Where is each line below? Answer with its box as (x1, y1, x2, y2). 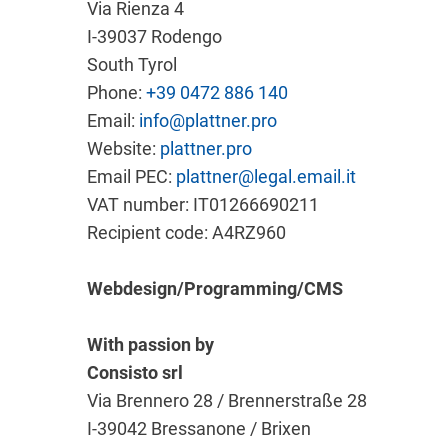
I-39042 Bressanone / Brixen (87, 418, 311, 439)
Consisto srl (87, 362, 183, 383)
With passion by (87, 334, 214, 355)
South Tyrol (87, 54, 177, 75)
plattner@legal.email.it (176, 166, 356, 187)
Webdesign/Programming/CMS (87, 278, 343, 299)
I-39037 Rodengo (87, 26, 222, 47)
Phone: (87, 82, 146, 103)
